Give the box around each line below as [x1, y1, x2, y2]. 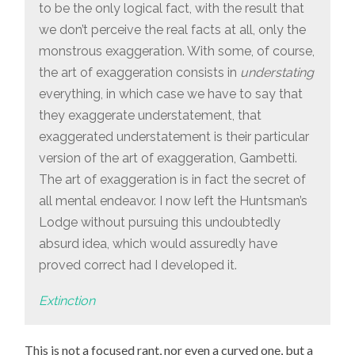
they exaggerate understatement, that [38, 108, 261, 124]
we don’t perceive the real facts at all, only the [38, 22, 306, 38]
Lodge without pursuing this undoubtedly [38, 215, 281, 231]
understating [239, 65, 314, 81]
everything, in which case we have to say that [38, 86, 303, 102]
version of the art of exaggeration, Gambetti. [38, 151, 297, 166]
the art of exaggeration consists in [38, 65, 240, 81]
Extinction [38, 292, 95, 308]
